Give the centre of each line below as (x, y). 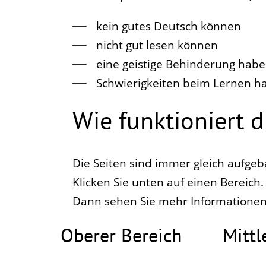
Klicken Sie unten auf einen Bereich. (168, 182)
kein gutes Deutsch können (169, 26)
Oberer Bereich (121, 235)
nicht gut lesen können (157, 45)
